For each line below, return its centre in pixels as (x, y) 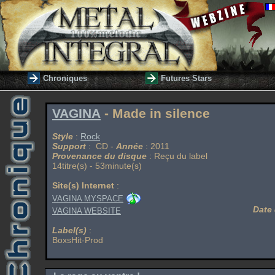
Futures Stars (186, 78)
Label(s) (69, 230)
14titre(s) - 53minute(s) (97, 166)
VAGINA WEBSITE (87, 211)
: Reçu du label (177, 156)
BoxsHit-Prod (78, 240)
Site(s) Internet (83, 185)
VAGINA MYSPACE (88, 198)
